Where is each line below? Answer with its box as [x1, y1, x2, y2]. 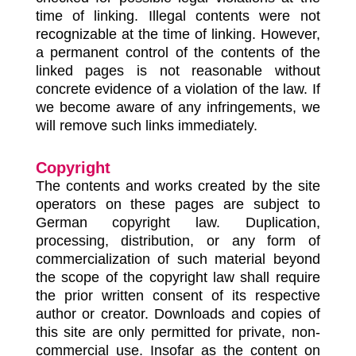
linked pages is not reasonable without [35, 63, 320, 79]
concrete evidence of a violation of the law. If [35, 81, 320, 97]
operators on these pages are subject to [35, 196, 320, 212]
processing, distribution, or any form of [35, 233, 320, 249]
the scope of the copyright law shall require [35, 269, 320, 285]
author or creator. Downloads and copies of [35, 306, 320, 322]
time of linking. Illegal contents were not [35, 8, 320, 24]
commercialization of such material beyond [35, 251, 320, 267]
